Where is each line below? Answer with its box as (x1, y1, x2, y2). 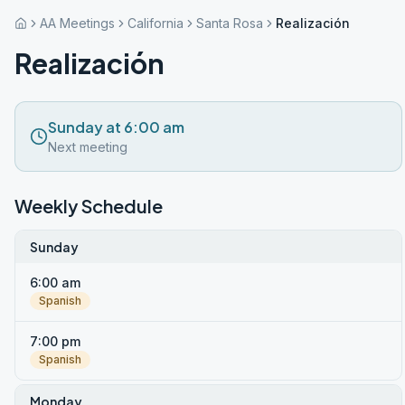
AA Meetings (40, 15, 115, 31)
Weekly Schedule (14, 194, 163, 217)
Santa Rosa (196, 15, 263, 31)
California (127, 15, 184, 31)
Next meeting (48, 139, 127, 155)
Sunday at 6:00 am (48, 118, 184, 137)
